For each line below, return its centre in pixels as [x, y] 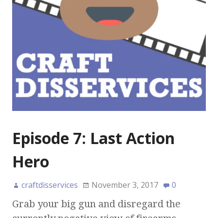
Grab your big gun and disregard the [96, 204]
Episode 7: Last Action [93, 138]
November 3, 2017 [125, 185]
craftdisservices [50, 185]
